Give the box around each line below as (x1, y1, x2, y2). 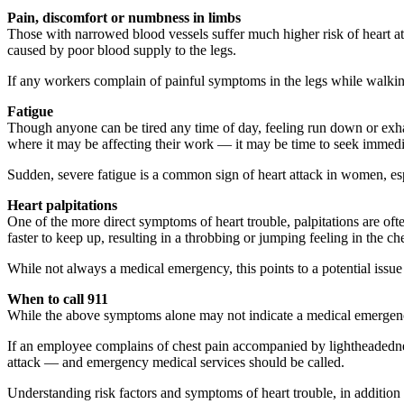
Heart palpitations (7, 197, 117, 214)
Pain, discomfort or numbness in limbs (7, 10, 241, 26)
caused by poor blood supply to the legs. (7, 42, 236, 59)
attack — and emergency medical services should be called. (7, 354, 344, 371)
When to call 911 (7, 291, 108, 308)
